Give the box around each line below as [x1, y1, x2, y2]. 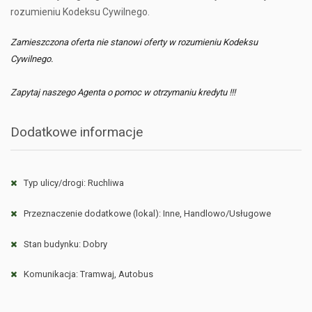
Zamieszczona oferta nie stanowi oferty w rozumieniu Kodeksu [10, 37, 258, 48]
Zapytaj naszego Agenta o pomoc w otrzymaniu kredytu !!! [10, 87, 235, 98]
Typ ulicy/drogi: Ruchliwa [24, 178, 124, 189]
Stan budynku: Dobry [24, 238, 107, 249]
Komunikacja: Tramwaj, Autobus [24, 269, 153, 280]
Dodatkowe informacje [10, 124, 143, 141]
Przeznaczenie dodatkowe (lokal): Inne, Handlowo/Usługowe [24, 208, 271, 219]
